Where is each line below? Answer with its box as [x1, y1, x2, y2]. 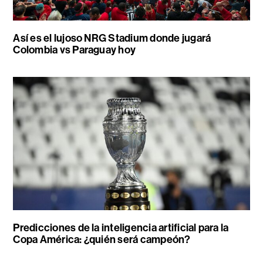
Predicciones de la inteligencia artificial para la [13, 221, 229, 234]
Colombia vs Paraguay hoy [13, 43, 136, 57]
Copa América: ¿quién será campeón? [13, 232, 191, 246]
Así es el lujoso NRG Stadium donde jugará [13, 32, 211, 45]
